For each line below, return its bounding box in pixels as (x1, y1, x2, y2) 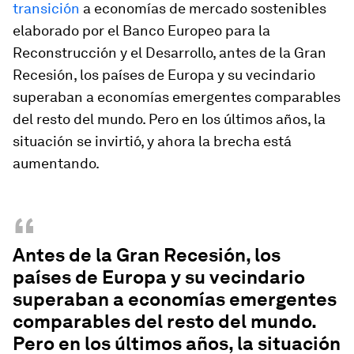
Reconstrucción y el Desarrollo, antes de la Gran (13, 44, 326, 61)
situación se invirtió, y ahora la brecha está (13, 133, 292, 149)
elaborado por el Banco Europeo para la (13, 22, 270, 39)
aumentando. (13, 155, 100, 171)
